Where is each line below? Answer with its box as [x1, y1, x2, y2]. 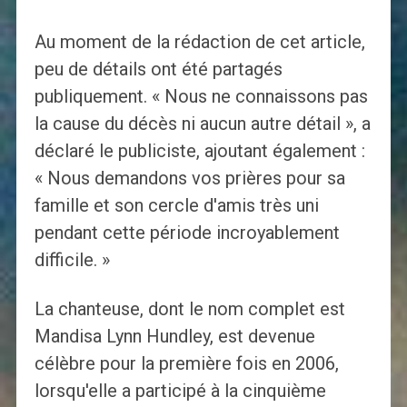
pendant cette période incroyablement [34, 222, 340, 244]
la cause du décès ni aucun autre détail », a [34, 113, 371, 135]
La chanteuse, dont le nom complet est [34, 298, 345, 321]
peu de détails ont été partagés [34, 58, 283, 81]
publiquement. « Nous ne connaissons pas [34, 85, 368, 108]
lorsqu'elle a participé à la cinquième [34, 380, 326, 402]
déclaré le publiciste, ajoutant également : [34, 140, 365, 163]
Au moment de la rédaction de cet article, [34, 31, 365, 54]
